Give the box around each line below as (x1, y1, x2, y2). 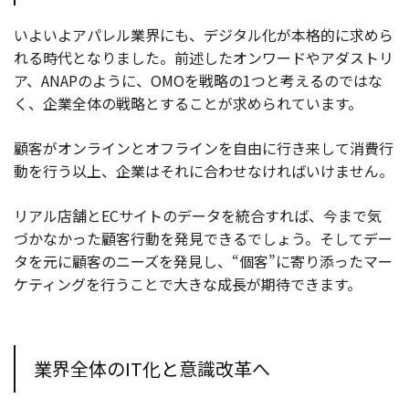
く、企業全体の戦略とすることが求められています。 (14, 91, 362, 114)
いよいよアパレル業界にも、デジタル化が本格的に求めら (14, 23, 393, 46)
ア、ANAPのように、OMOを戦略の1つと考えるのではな (14, 68, 383, 91)
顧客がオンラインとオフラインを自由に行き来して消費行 (14, 136, 393, 159)
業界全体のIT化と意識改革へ (34, 354, 270, 382)
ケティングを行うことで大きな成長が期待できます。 (14, 272, 362, 295)
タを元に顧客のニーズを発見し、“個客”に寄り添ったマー (14, 249, 393, 272)
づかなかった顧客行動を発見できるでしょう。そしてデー (14, 226, 393, 249)
